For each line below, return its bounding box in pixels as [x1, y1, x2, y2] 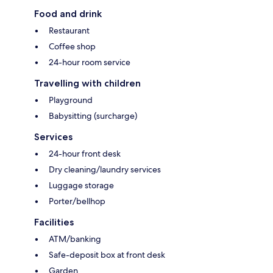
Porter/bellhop [49, 196, 105, 207]
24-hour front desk [49, 148, 121, 160]
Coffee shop [49, 41, 96, 52]
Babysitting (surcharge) [49, 110, 137, 122]
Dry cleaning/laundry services [49, 164, 161, 175]
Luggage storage [49, 180, 114, 191]
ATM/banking [49, 233, 101, 245]
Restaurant [49, 25, 90, 37]
